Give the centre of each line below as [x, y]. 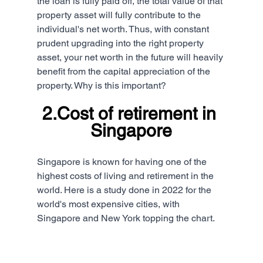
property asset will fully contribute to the [120, 15]
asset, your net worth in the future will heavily [131, 57]
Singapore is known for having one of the [123, 161]
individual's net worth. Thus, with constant [124, 29]
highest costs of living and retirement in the [126, 176]
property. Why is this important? [101, 85]
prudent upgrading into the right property [121, 43]
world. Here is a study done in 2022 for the [125, 190]
